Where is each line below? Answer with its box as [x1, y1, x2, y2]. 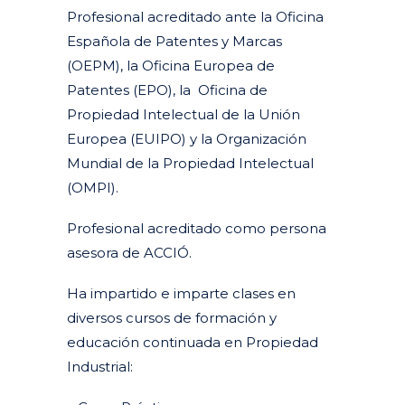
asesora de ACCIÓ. [67, 244, 192, 262]
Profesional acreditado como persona [67, 220, 326, 238]
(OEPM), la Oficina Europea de [67, 57, 275, 75]
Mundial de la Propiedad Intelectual [67, 155, 314, 173]
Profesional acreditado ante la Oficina [67, 8, 324, 26]
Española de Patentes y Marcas [67, 33, 282, 51]
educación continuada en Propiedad [67, 334, 318, 352]
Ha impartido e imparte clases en [67, 285, 296, 303]
